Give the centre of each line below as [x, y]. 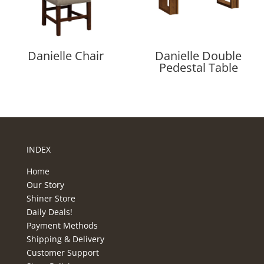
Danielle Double [199, 55]
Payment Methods [62, 225]
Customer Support [62, 252]
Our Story [45, 184]
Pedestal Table [198, 67]
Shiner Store [51, 198]
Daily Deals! [49, 212]
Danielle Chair [65, 55]
